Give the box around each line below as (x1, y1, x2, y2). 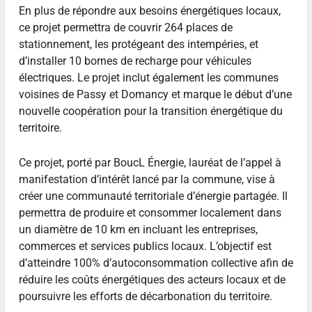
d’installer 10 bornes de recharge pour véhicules (18, 54, 251, 68)
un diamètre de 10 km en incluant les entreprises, (18, 222, 258, 236)
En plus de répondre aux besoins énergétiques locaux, (18, 4, 281, 18)
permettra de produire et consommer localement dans (18, 205, 281, 219)
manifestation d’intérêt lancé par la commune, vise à (18, 172, 275, 186)
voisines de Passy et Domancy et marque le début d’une (18, 88, 292, 102)
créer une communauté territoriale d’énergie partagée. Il (18, 189, 288, 203)
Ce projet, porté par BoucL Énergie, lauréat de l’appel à (18, 155, 281, 169)
